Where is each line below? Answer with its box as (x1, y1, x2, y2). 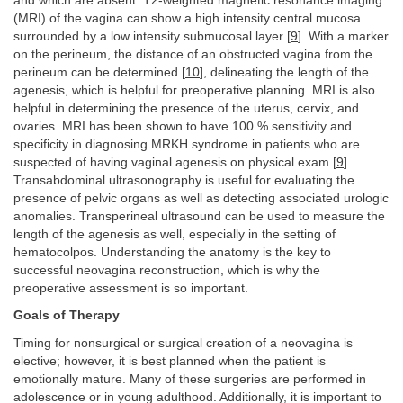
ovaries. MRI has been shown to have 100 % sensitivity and (13, 119, 352, 133)
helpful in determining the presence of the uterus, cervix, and (13, 101, 359, 115)
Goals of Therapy (13, 309, 120, 322)
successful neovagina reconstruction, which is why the (13, 263, 320, 277)
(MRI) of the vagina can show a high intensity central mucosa (13, 11, 361, 25)
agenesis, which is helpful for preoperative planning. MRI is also (13, 83, 375, 97)
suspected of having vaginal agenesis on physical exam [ (13, 155, 336, 169)
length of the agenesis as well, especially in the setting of (13, 227, 336, 241)
